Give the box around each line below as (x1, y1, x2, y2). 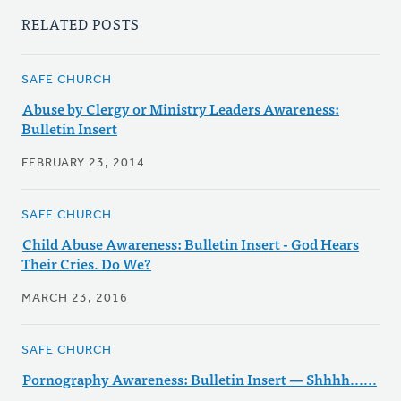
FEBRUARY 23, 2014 (21, 157, 145, 171)
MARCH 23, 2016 (21, 292, 128, 306)
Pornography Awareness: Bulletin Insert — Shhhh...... (22, 367, 377, 391)
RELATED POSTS (21, 12, 140, 36)
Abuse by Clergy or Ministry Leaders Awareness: (22, 97, 339, 121)
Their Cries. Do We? (21, 252, 151, 276)
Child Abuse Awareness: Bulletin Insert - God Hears (22, 232, 359, 256)
